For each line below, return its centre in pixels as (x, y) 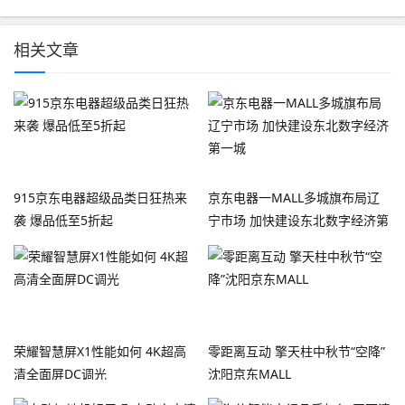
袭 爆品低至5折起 (63, 220)
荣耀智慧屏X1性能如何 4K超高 (100, 351)
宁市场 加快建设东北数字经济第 (298, 220)
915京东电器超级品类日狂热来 (100, 197)
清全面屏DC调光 (60, 373)
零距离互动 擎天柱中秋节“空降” (296, 351)
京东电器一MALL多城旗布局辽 (293, 197)
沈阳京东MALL (249, 373)
